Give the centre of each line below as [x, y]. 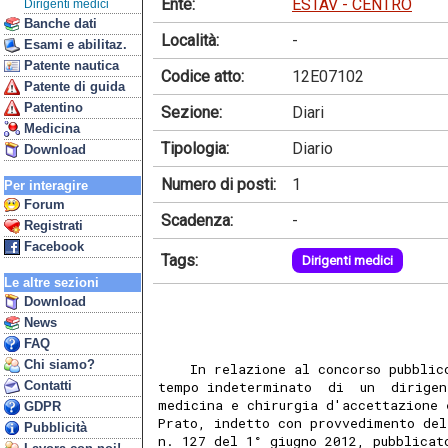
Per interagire [46, 185]
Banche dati [58, 23]
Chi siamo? [57, 364]
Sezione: [191, 112]
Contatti [46, 385]
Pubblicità [53, 427]
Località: [190, 40]
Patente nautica [69, 65]
